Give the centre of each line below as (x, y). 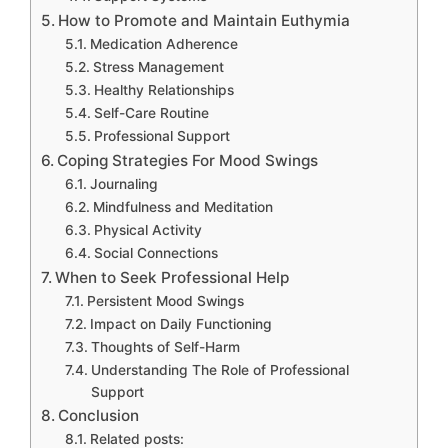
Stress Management (158, 66)
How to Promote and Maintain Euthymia (204, 20)
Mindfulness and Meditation (182, 206)
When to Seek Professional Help (172, 277)
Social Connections (155, 252)
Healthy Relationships (163, 89)
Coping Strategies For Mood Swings (188, 160)
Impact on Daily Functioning (180, 323)
